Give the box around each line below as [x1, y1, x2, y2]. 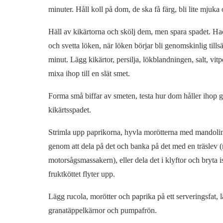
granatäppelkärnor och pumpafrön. [48, 206, 157, 215]
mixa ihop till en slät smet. [48, 69, 130, 78]
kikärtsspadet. [48, 106, 91, 114]
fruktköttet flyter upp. [48, 170, 115, 179]
